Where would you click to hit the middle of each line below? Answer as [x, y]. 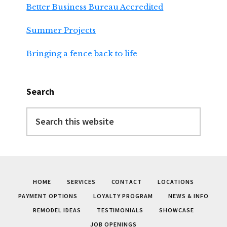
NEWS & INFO [189, 196]
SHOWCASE [177, 210]
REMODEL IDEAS [57, 210]
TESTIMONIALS [120, 210]
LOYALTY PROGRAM [123, 196]
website [41, 139]
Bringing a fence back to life [82, 54]
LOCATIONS [176, 181]
